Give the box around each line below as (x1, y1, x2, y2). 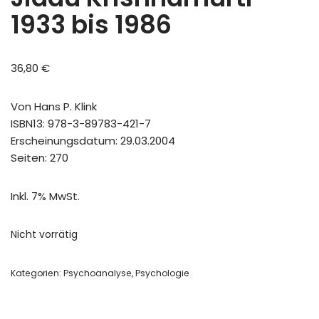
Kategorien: (11, 266, 63, 279)
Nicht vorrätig (11, 227, 78, 241)
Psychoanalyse (63, 266, 132, 279)
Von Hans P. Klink (11, 98, 97, 114)
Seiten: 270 (11, 150, 68, 165)
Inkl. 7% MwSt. (11, 188, 80, 204)
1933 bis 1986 (11, 6, 172, 42)
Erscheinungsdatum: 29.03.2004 (11, 132, 175, 148)
